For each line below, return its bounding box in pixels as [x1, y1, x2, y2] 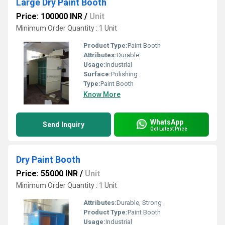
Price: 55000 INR [16, 169, 78, 178]
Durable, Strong [117, 199, 162, 206]
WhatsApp [150, 118, 183, 126]
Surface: [83, 70, 111, 78]
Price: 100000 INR [16, 12, 82, 21]
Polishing [111, 70, 138, 78]
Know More [83, 90, 121, 98]
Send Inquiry [43, 121, 84, 129]
